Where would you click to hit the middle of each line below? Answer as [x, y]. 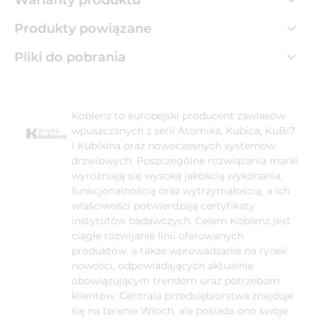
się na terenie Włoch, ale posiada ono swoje [180, 310]
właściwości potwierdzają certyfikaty [163, 205]
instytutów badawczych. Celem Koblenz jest [181, 220]
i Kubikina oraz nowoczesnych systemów [174, 145]
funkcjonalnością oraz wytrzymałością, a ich [181, 190]
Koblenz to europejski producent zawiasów [178, 115]
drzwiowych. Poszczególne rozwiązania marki [185, 160]
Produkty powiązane [83, 28]
